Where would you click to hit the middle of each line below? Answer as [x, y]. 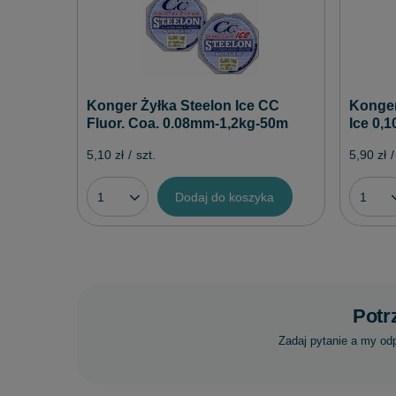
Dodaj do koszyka [225, 197]
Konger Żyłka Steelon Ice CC [183, 105]
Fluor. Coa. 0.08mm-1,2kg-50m [187, 123]
